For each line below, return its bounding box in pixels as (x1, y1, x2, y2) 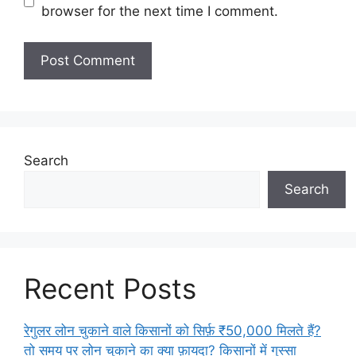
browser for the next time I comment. (41, 3, 278, 20)
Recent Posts (24, 271, 196, 305)
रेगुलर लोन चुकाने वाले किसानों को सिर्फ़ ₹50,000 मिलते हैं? (24, 322, 321, 339)
